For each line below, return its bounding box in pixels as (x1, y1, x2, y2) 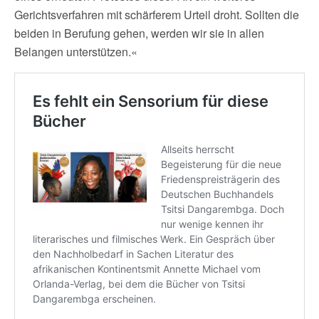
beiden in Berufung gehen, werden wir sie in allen (14, 24, 264, 41)
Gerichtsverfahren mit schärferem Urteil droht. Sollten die (14, 6, 299, 23)
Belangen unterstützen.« (14, 43, 137, 60)
